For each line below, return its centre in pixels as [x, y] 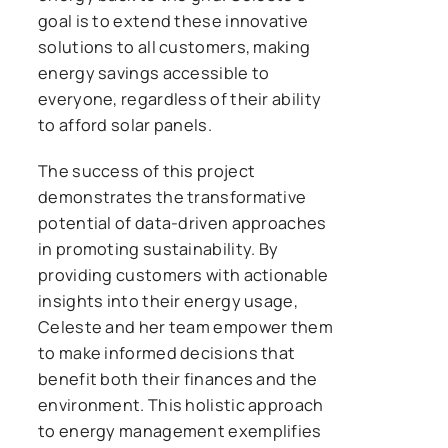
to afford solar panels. [125, 124]
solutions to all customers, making [174, 46]
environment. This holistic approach [181, 404]
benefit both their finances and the [178, 378]
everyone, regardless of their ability [180, 98]
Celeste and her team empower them [185, 326]
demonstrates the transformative [172, 196]
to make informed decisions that [167, 352]
